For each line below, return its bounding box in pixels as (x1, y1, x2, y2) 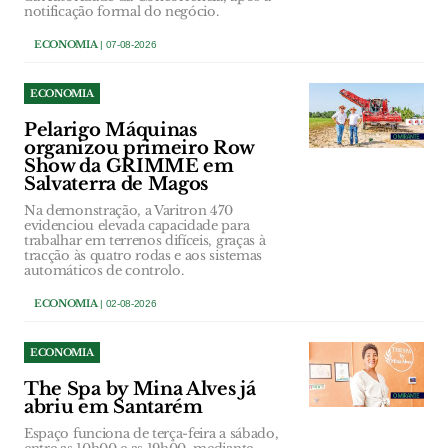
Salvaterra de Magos (24, 173, 208, 196)
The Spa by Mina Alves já (24, 378, 256, 401)
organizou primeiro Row (24, 137, 255, 160)
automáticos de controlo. (24, 262, 184, 280)
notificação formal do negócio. (24, 3, 219, 21)
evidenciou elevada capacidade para (24, 217, 250, 235)
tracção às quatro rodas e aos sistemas (24, 247, 262, 265)
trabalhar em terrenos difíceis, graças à (24, 232, 266, 250)
